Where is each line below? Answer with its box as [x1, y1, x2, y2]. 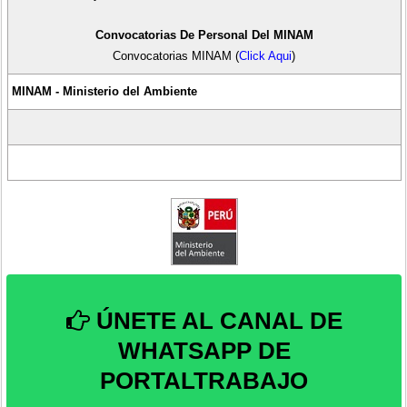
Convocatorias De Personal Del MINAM [94, 27, 313, 42]
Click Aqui [239, 48, 293, 63]
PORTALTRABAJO [100, 366, 309, 394]
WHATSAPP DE [117, 336, 291, 364]
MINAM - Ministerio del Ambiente [11, 84, 197, 98]
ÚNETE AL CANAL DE [89, 306, 342, 334]
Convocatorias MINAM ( [113, 48, 240, 63]
